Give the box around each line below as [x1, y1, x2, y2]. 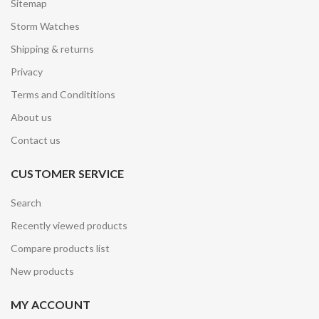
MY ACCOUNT [11, 298, 90, 312]
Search [11, 197, 41, 209]
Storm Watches [11, 20, 80, 33]
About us [11, 111, 52, 124]
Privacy [11, 66, 43, 78]
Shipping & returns [11, 43, 94, 56]
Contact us [11, 134, 61, 147]
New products [11, 265, 74, 278]
